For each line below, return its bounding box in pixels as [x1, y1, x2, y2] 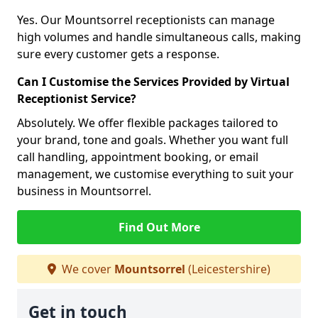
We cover [59, 261, 114, 277]
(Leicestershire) [185, 261, 270, 277]
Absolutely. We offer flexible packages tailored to [17, 115, 278, 131]
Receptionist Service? [17, 91, 136, 106]
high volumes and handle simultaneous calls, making [17, 29, 301, 45]
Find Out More [118, 219, 200, 235]
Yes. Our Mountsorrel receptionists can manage [17, 12, 275, 28]
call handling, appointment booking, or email [17, 149, 258, 165]
